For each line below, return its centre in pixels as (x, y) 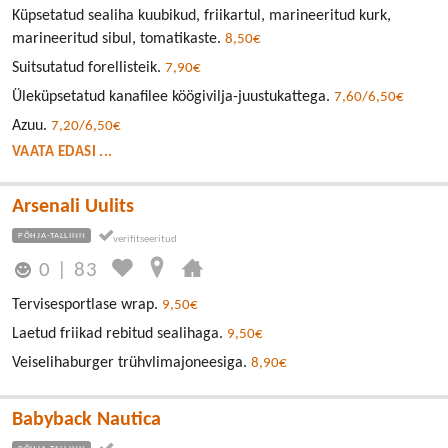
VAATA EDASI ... (62, 153)
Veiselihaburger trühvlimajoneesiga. (131, 362)
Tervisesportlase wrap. (87, 304)
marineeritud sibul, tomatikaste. (118, 39)
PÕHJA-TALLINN (52, 236)
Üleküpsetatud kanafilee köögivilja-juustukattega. (173, 97)
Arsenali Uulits (73, 207)
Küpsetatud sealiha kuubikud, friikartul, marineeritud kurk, (201, 16)
